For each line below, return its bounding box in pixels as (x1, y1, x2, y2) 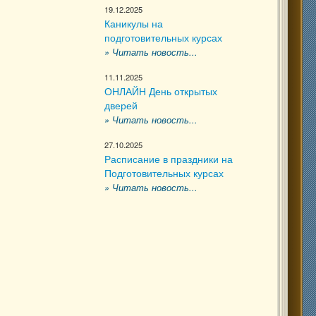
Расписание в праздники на (104, 152, 233, 166)
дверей (104, 98, 138, 112)
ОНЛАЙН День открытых (104, 84, 217, 98)
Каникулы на (104, 16, 163, 30)
